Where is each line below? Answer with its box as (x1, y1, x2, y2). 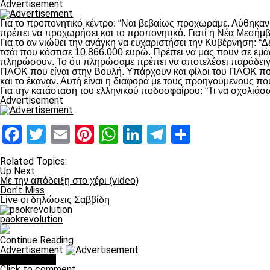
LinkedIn (142, 123, 213, 146)
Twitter (46, 123, 105, 146)
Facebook (22, 123, 102, 146)
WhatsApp (118, 123, 205, 146)
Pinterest (94, 123, 169, 146)
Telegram (166, 123, 244, 146)
